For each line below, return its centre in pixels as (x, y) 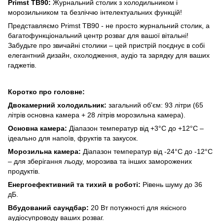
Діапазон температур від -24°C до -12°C (147, 151)
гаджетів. (22, 65)
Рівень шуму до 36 (172, 184)
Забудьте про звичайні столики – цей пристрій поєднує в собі (106, 45)
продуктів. (24, 171)
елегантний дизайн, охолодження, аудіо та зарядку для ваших (109, 55)
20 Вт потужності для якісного (139, 207)
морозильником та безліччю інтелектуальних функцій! (95, 12)
